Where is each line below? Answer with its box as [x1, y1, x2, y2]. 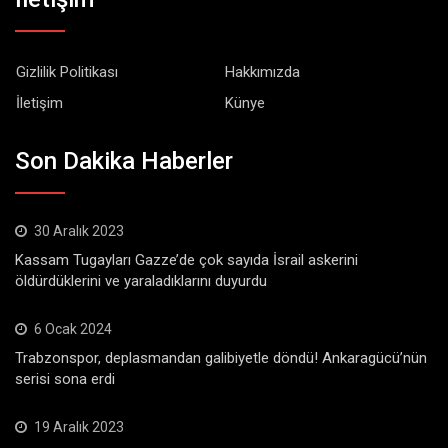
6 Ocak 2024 [34, 320, 112, 337]
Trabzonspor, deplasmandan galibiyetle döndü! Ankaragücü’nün [15, 348, 427, 367]
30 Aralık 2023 [34, 222, 124, 239]
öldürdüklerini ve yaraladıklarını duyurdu [15, 271, 267, 290]
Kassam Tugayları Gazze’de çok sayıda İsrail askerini [15, 250, 358, 269]
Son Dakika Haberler [15, 146, 233, 175]
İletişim [16, 94, 63, 113]
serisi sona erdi [15, 369, 115, 388]
